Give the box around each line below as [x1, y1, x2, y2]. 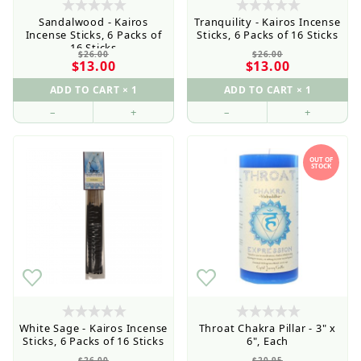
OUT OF [309, 154, 333, 164]
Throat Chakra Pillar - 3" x [198, 320, 337, 335]
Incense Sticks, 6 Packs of [25, 27, 162, 42]
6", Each [246, 333, 289, 348]
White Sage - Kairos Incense [19, 320, 168, 335]
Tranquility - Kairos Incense [194, 14, 341, 29]
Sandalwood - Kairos [38, 14, 149, 29]
